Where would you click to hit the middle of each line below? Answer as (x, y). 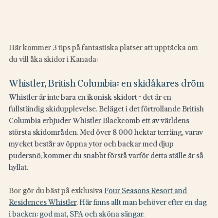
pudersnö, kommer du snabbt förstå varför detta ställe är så (107, 155)
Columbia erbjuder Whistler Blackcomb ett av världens (100, 120)
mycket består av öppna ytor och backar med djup (92, 143)
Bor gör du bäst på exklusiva (56, 190)
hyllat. (18, 167)
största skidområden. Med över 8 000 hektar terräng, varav (107, 132)
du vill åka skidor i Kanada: (53, 59)
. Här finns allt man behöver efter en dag (142, 202)
